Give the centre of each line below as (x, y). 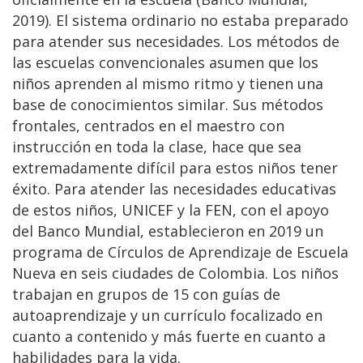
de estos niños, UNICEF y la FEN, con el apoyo (171, 209)
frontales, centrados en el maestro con (148, 125)
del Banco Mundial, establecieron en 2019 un (168, 231)
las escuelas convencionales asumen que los (165, 62)
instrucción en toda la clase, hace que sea (157, 146)
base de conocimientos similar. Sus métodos (168, 104)
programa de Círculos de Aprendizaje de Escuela (180, 252)
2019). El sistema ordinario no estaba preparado (180, 20)
